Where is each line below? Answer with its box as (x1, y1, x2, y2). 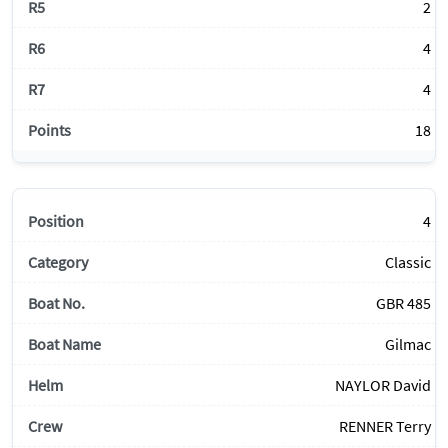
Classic (385, 252, 431, 273)
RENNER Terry (339, 416, 431, 437)
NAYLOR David (335, 375, 431, 396)
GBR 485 (376, 293, 431, 314)
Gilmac (385, 334, 431, 355)
